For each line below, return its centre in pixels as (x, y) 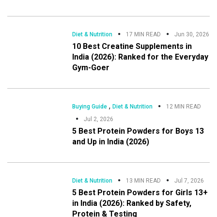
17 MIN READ (144, 34)
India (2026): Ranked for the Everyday (140, 57)
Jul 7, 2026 (189, 180)
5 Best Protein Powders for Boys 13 (138, 131)
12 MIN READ (184, 106)
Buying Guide (90, 106)
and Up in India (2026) (111, 141)
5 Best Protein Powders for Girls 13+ (140, 192)
